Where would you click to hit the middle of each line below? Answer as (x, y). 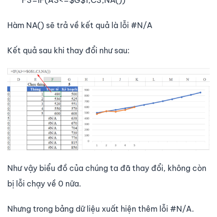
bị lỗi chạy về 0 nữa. (44, 184)
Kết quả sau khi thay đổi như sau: (69, 50)
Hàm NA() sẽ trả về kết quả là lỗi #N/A (80, 25)
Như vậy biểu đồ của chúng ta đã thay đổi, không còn (107, 168)
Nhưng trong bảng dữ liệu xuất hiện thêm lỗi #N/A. (101, 209)
